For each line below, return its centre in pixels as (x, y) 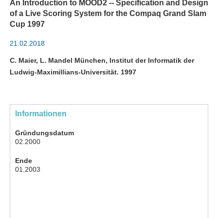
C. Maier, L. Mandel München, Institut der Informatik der (102, 61)
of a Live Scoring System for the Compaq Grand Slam (108, 14)
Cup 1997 (27, 24)
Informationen (41, 114)
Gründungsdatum (45, 133)
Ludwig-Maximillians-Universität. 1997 (73, 72)
